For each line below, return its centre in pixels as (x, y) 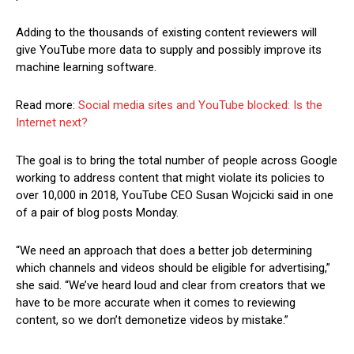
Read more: (47, 105)
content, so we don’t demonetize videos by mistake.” (152, 320)
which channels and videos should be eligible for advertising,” (173, 268)
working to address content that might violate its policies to (170, 178)
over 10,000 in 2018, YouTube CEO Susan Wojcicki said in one (175, 196)
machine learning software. (86, 68)
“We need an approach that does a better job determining (164, 251)
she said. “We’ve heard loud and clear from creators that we (171, 286)
